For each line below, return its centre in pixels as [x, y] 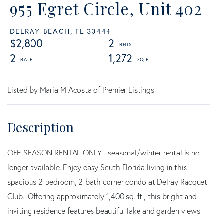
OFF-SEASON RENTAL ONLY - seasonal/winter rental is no [103, 152]
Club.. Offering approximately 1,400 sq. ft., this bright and [102, 196]
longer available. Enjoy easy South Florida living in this [97, 167]
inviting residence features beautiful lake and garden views [104, 210]
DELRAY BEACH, [41, 31]
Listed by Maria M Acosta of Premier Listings [81, 89]
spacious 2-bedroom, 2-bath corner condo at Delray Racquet [107, 181]
